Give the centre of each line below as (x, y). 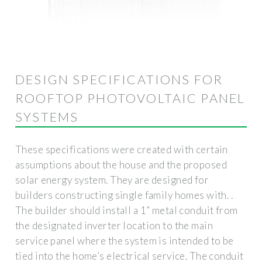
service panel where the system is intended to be (125, 240)
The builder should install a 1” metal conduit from (127, 210)
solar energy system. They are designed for (112, 180)
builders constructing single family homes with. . (124, 195)
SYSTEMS (47, 117)
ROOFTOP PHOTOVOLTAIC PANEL (130, 98)
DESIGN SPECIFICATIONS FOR (119, 79)
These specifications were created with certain (122, 149)
